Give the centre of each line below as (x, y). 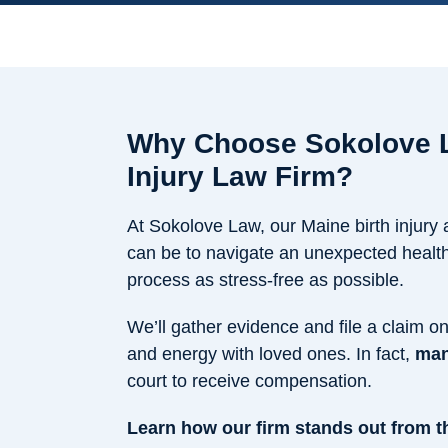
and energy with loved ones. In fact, (271, 354)
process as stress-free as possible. (265, 280)
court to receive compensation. (249, 381)
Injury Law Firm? (240, 177)
